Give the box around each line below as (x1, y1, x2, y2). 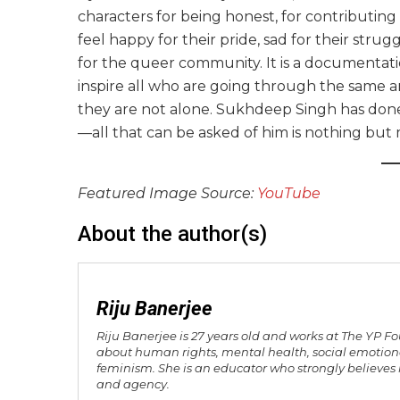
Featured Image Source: (78, 184, 257, 202)
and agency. (96, 376, 170, 391)
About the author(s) (78, 221, 267, 246)
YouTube (257, 184, 321, 202)
